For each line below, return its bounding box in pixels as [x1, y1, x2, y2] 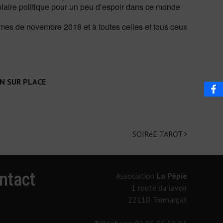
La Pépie [156, 171, 187, 181]
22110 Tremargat [127, 195, 187, 205]
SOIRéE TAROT [132, 129, 184, 139]
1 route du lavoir [131, 183, 187, 193]
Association [115, 171, 156, 181]
